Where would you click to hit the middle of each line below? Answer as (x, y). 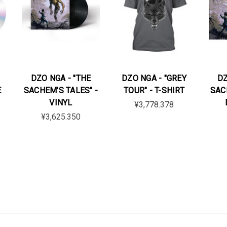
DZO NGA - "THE (61, 78)
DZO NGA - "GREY (154, 78)
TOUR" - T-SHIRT (154, 90)
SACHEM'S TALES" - (61, 90)
